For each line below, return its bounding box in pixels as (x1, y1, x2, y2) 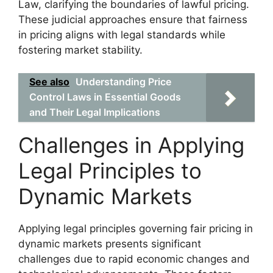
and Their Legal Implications (29, 106, 160, 118)
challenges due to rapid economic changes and (18, 253, 250, 265)
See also (29, 76, 69, 88)
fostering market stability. (18, 43, 143, 56)
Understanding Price (76, 76, 171, 88)
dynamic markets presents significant (18, 238, 201, 250)
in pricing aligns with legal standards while (18, 28, 225, 41)
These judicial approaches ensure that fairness (18, 13, 247, 26)
